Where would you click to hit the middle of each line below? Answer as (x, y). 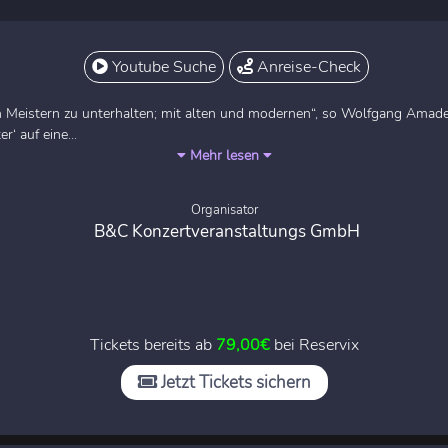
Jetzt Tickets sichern (233, 382)
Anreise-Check (307, 66)
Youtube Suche (162, 66)
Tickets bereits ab (152, 344)
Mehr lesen (224, 155)
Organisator (224, 209)
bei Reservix (314, 344)
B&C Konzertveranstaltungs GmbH (226, 231)
